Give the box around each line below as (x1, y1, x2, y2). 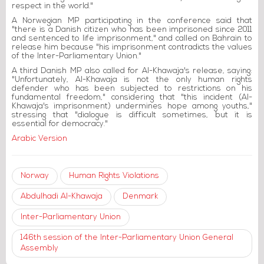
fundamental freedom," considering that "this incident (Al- (12, 94, 252, 102)
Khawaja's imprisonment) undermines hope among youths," (12, 103, 252, 111)
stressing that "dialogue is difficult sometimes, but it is (12, 111, 252, 120)
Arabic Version (12, 135, 67, 143)
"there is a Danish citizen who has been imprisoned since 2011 (12, 26, 252, 34)
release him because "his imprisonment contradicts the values (12, 44, 252, 52)
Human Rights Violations (69, 172, 159, 180)
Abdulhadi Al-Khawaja (21, 193, 103, 201)
